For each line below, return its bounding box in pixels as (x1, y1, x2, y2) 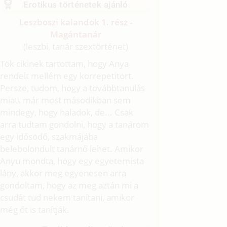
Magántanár (50, 28, 101, 41)
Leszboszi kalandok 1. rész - (19, 16, 132, 28)
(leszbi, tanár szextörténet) (23, 41, 128, 53)
